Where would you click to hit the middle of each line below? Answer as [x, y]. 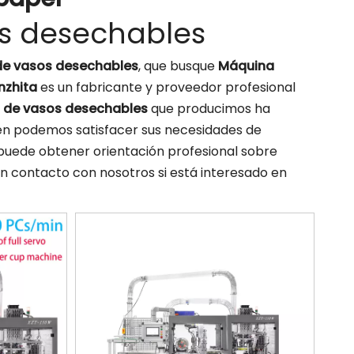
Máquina [246, 66]
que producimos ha [209, 109]
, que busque [178, 66]
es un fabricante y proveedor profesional [166, 87]
